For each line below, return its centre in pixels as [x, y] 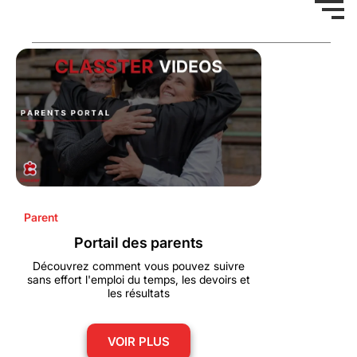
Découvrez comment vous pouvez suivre [139, 265]
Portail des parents [139, 242]
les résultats [139, 292]
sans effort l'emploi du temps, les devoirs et [139, 279]
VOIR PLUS [139, 341]
